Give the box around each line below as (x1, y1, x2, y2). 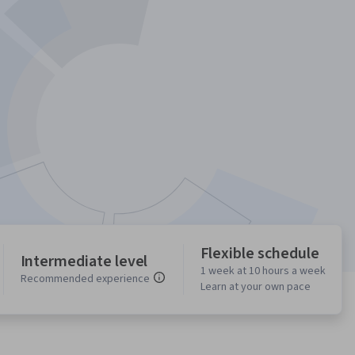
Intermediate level (20, 250, 148, 273)
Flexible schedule (200, 242, 319, 265)
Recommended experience (20, 271, 150, 288)
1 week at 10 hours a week (200, 263, 326, 280)
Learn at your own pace (200, 279, 311, 296)
